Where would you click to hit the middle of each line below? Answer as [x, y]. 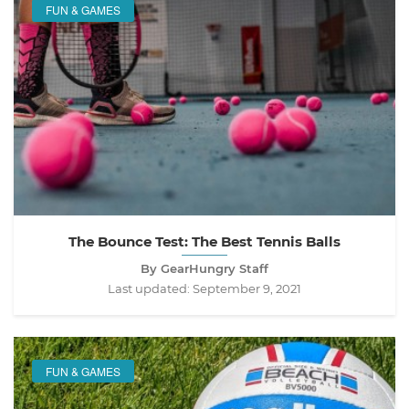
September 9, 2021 [247, 289]
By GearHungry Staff [204, 269]
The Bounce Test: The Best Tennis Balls [204, 242]
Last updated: [150, 289]
